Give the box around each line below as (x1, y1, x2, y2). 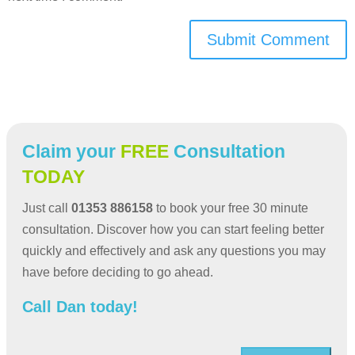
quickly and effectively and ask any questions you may (22, 243, 326, 258)
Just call (22, 200, 71, 215)
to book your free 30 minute (153, 200, 308, 215)
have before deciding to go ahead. (22, 265, 213, 279)
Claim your (22, 140, 120, 162)
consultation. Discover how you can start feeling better (22, 222, 324, 236)
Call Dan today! (22, 297, 138, 315)
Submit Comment (207, 30, 330, 48)
